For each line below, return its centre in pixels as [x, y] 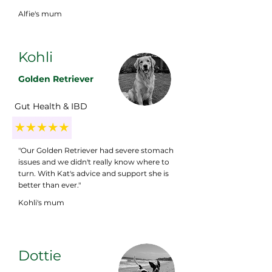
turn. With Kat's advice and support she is [93, 173]
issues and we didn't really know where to [94, 161]
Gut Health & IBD [51, 106]
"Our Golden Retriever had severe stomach [96, 150]
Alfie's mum [40, 13]
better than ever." [49, 185]
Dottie [40, 255]
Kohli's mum [41, 202]
